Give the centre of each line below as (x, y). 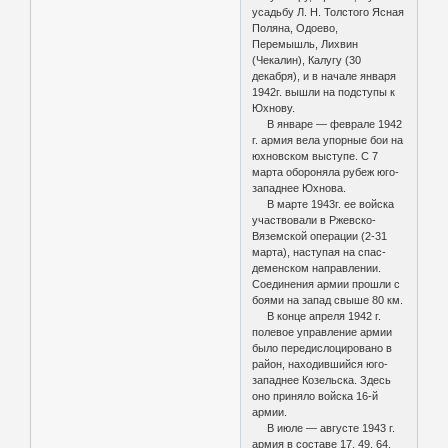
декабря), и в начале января (324, 75)
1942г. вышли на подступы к (324, 91)
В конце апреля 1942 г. (317, 315)
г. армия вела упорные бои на (328, 139)
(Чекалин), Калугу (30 (307, 59)
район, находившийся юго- (320, 363)
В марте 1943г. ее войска (323, 203)
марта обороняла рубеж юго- (326, 171)
